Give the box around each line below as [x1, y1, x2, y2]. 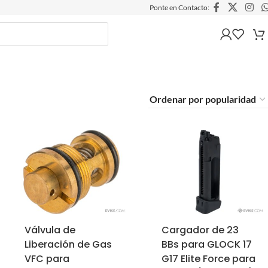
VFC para [24, 251, 69, 266]
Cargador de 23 [161, 223, 239, 237]
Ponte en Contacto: [150, 2, 210, 12]
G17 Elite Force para [161, 251, 255, 266]
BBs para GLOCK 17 [161, 237, 252, 251]
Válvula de [24, 223, 75, 237]
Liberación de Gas [24, 237, 112, 251]
